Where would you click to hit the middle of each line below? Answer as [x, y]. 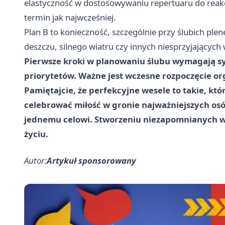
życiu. [36, 134]
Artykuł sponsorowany [91, 160]
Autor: [35, 160]
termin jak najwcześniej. [70, 17]
